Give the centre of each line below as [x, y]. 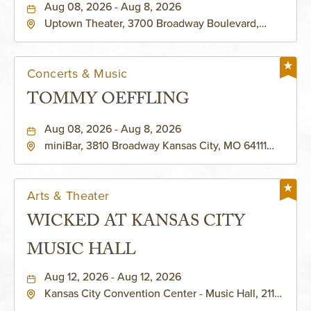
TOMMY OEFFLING [108, 101]
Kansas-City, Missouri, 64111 [110, 37]
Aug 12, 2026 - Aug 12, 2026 [113, 277]
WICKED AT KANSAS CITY [136, 223]
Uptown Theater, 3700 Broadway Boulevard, [152, 23]
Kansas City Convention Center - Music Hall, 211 [159, 293]
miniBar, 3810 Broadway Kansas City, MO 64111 [155, 145]
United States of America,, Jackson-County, [149, 159]
